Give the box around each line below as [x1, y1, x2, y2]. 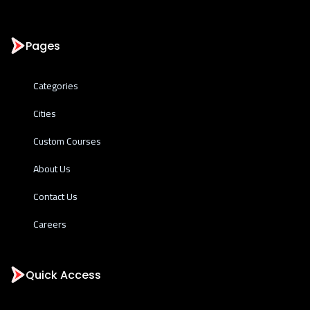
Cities [33, 104, 56, 122]
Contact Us [33, 188, 77, 206]
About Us [33, 160, 71, 178]
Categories [33, 77, 78, 95]
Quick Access [26, 267, 101, 283]
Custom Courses [33, 132, 101, 150]
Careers [33, 215, 66, 233]
